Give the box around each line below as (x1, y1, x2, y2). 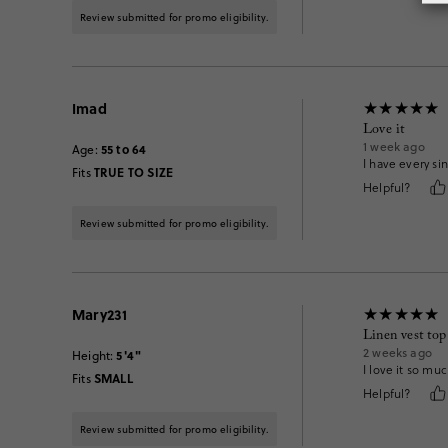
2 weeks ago (363, 344, 432, 361)
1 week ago (363, 138, 425, 155)
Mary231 (72, 304, 128, 324)
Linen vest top (363, 325, 446, 349)
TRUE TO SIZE (93, 163, 174, 181)
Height (72, 347, 111, 364)
